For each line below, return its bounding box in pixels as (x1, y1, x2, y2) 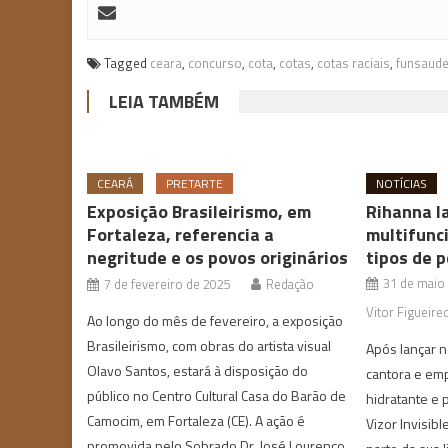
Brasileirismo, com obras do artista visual (87, 334, 332, 356)
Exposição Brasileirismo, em (87, 197, 312, 225)
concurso (188, 52, 242, 73)
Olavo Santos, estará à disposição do (87, 359, 309, 381)
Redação (266, 273, 315, 294)
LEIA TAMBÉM (109, 87, 219, 115)
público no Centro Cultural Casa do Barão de (87, 384, 347, 406)
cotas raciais (317, 52, 390, 73)
